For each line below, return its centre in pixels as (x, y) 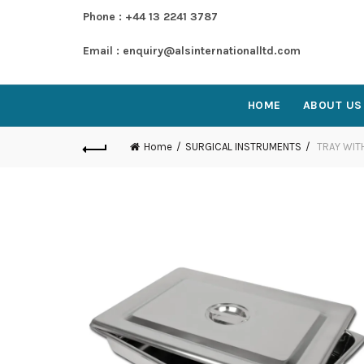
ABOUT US (332, 105)
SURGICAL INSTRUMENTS (243, 147)
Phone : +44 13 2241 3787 (150, 17)
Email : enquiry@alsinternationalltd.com (192, 51)
